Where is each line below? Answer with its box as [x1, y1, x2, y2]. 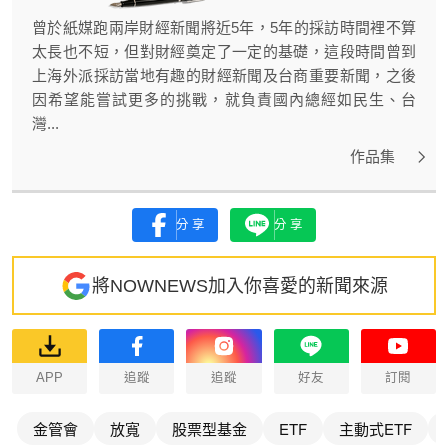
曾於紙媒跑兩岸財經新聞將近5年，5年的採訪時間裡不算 [32, 19, 416, 37]
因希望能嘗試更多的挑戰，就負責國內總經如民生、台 [32, 91, 416, 109]
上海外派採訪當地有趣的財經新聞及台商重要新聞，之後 [32, 67, 416, 85]
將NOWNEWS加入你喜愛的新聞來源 [92, 275, 388, 296]
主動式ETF [339, 417, 412, 439]
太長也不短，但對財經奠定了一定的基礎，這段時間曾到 [32, 43, 416, 61]
